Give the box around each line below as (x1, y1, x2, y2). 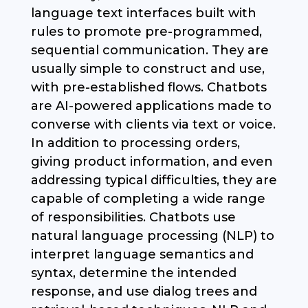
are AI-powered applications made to (30, 98, 272, 114)
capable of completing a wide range (30, 191, 265, 207)
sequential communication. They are (30, 43, 269, 58)
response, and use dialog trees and (30, 284, 257, 300)
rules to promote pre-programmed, (30, 24, 262, 40)
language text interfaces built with (30, 5, 256, 21)
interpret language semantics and (30, 247, 254, 263)
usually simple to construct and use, (30, 61, 265, 77)
